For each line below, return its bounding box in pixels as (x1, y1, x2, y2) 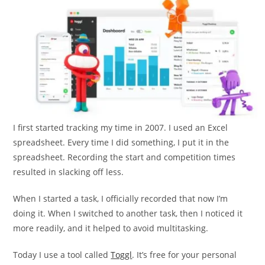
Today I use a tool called (13, 249, 111, 261)
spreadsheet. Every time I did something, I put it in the (13, 137, 230, 148)
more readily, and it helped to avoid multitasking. (13, 222, 209, 234)
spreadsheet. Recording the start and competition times (13, 151, 236, 163)
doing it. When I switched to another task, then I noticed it (13, 208, 243, 219)
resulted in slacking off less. (13, 166, 124, 178)
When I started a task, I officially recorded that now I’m (13, 193, 228, 205)
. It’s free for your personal (132, 249, 237, 261)
